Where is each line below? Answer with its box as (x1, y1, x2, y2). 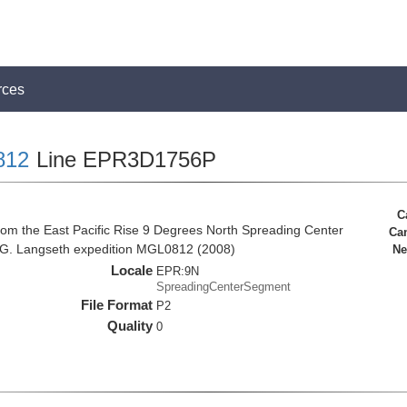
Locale (111, 263, 154, 278)
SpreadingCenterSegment (156, 280, 292, 293)
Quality (107, 318, 154, 333)
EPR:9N (156, 264, 200, 278)
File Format (81, 297, 154, 313)
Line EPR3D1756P (29, 147, 216, 172)
